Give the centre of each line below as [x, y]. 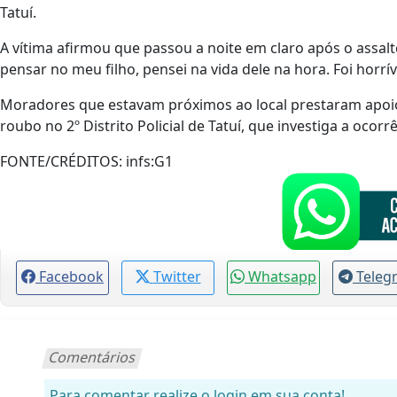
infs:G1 [148, 161]
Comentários [93, 357]
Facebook [71, 276]
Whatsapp [282, 276]
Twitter [177, 276]
